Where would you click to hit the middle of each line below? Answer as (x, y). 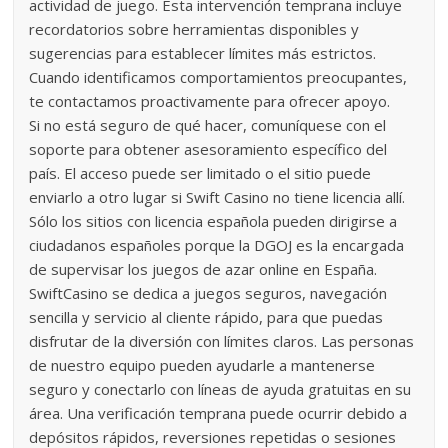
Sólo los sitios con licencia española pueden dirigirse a (213, 220)
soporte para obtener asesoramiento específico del (208, 148)
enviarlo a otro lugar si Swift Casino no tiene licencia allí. (217, 196)
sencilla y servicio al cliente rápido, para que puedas (206, 316)
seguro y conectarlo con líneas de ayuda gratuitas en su (220, 388)
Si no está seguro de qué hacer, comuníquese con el (208, 124)
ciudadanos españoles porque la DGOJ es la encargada (217, 244)
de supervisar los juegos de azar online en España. (203, 268)
